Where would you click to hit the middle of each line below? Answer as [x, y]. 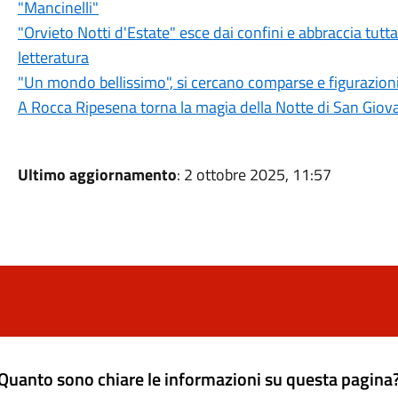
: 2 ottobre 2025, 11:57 [254, 175]
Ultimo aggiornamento [97, 175]
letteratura [53, 57]
